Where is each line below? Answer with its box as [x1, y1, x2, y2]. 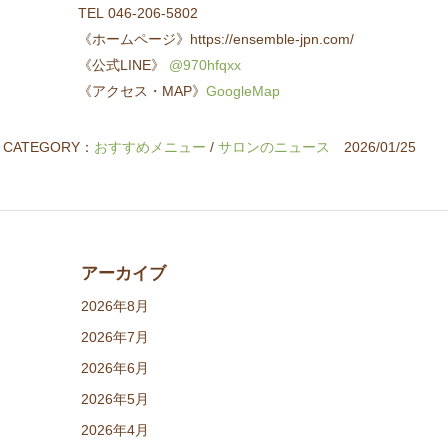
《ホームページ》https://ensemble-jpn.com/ [78, 31, 355, 48]
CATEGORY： [2, 139, 94, 156]
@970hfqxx [165, 57, 242, 74]
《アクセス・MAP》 [78, 83, 207, 100]
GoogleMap [206, 83, 281, 100]
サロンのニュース [217, 139, 330, 156]
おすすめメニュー [93, 139, 206, 156]
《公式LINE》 [78, 57, 166, 74]
